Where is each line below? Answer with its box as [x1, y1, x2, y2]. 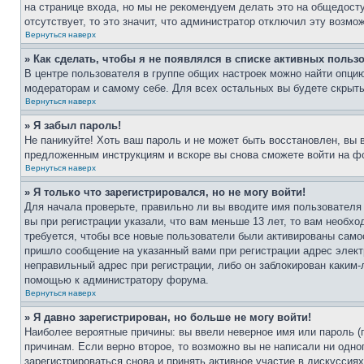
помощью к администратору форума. [24, 274, 209, 286]
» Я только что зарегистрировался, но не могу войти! [24, 186, 305, 198]
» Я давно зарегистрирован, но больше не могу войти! [24, 311, 311, 323]
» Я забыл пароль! [24, 119, 121, 132]
